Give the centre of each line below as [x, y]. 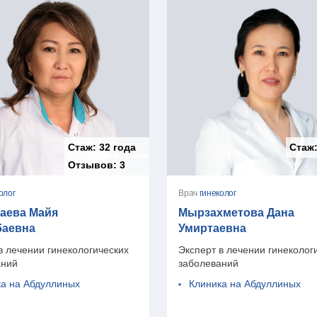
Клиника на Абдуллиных [245, 283]
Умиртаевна [213, 228]
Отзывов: [94, 165]
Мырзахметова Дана [237, 212]
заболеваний [209, 263]
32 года [118, 147]
